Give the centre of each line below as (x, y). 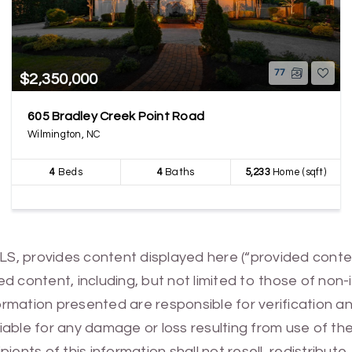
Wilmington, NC (64, 134)
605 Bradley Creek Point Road (116, 116)
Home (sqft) (298, 172)
